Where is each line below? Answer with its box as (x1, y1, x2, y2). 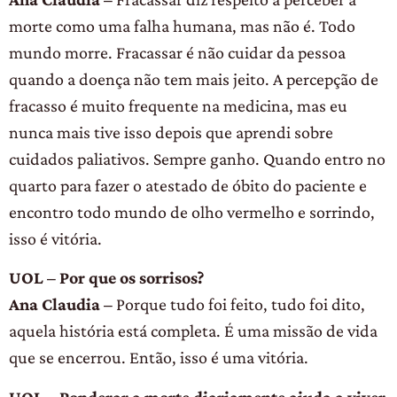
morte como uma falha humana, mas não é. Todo (9, 15, 355, 35)
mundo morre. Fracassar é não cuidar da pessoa (9, 42, 346, 62)
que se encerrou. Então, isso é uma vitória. (9, 347, 308, 368)
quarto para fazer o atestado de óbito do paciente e (9, 175, 367, 195)
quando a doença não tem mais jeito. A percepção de (9, 68, 378, 89)
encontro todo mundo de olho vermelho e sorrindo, (9, 201, 375, 222)
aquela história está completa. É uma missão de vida (9, 321, 378, 341)
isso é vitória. (9, 228, 102, 248)
